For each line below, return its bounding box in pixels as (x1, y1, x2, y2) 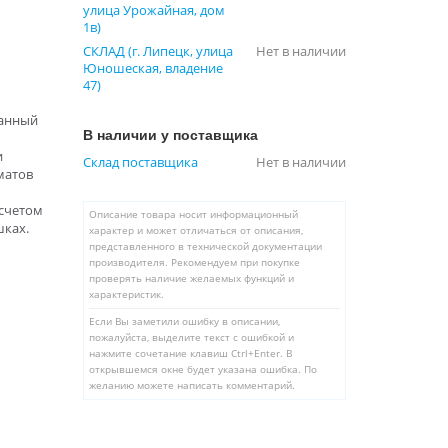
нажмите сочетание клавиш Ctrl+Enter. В (89, 346, 293, 360)
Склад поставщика (83, 152, 199, 171)
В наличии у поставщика (83, 123, 259, 144)
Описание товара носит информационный (89, 207, 299, 221)
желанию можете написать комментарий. (89, 378, 296, 392)
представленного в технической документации (89, 239, 323, 253)
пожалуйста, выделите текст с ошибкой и (89, 330, 295, 344)
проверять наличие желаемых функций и (89, 271, 295, 285)
